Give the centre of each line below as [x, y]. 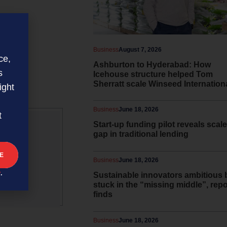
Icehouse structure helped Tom [153, 74]
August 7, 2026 [140, 49]
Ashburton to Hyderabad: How [152, 64]
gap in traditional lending [141, 134]
